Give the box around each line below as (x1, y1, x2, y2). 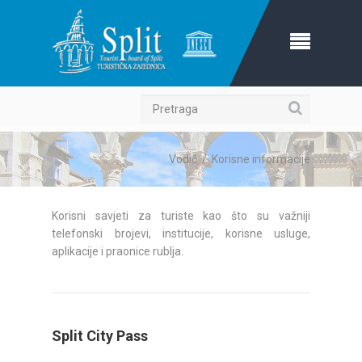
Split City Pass (52, 327, 148, 344)
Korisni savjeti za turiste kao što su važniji (52, 209, 310, 222)
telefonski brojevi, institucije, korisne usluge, (52, 227, 310, 240)
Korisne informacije (212, 153, 310, 166)
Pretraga (288, 99, 342, 116)
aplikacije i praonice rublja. (52, 245, 183, 258)
